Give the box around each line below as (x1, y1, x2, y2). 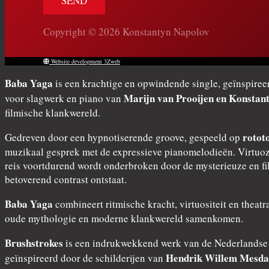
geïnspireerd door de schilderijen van (5, 251, 166, 265)
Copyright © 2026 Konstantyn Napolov (43, 24, 210, 38)
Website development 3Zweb (49, 57, 120, 66)
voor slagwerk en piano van (5, 91, 124, 106)
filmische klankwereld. (5, 106, 100, 120)
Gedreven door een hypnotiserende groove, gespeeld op (5, 130, 243, 145)
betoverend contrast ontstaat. (5, 172, 127, 187)
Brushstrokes (5, 235, 63, 251)
